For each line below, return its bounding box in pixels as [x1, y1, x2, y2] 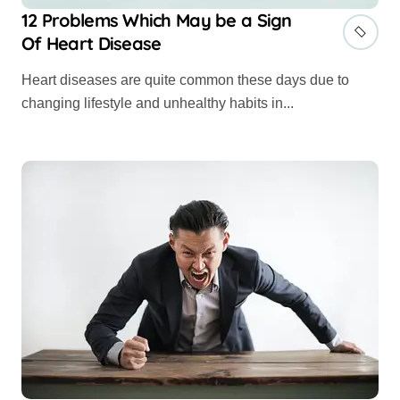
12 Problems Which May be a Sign [21, 8, 292, 31]
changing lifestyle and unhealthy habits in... [21, 95, 294, 111]
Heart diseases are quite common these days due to [21, 71, 32, 87]
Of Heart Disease [21, 31, 162, 54]
